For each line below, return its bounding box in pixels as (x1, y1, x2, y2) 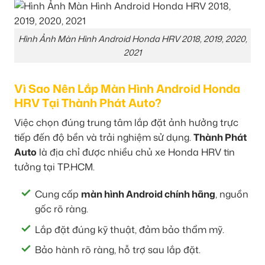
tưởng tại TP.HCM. (14, 160, 95, 174)
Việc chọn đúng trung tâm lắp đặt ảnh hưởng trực (14, 116, 238, 130)
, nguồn (215, 187, 248, 201)
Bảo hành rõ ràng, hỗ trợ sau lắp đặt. (35, 243, 201, 257)
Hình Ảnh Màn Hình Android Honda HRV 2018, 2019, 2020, (18, 32, 247, 45)
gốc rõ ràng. (35, 202, 88, 215)
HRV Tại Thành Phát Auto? (14, 94, 161, 111)
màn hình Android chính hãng (81, 187, 215, 201)
